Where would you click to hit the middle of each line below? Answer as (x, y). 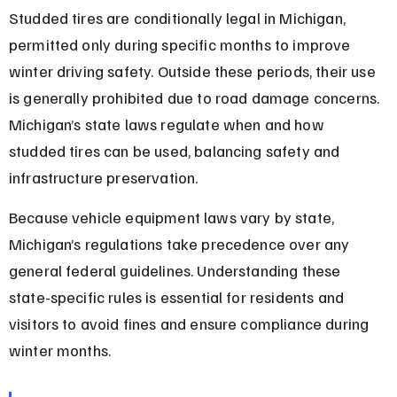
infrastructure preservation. (103, 177)
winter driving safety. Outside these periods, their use (194, 70)
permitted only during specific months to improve (181, 44)
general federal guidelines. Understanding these (176, 270)
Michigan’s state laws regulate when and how (168, 124)
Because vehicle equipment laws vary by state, (173, 217)
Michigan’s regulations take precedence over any (181, 243)
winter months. (60, 350)
